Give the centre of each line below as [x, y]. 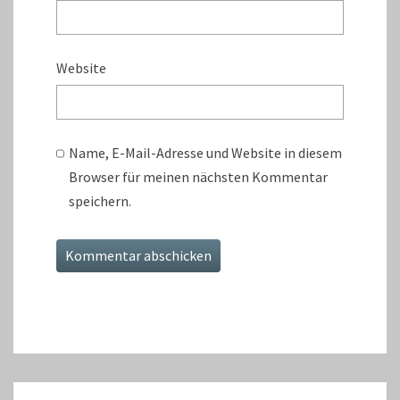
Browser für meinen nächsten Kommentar [199, 177]
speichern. [100, 201]
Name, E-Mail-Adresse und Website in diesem [206, 153]
